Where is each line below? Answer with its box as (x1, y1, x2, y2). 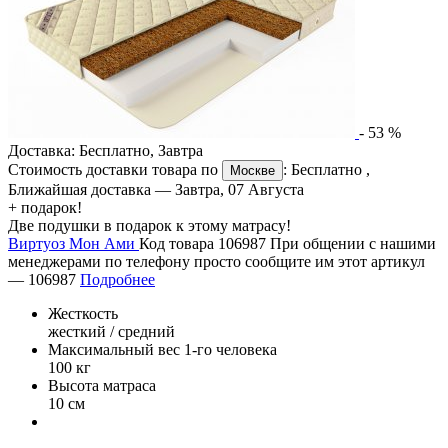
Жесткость (48, 305, 118, 323)
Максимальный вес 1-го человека (48, 341, 277, 359)
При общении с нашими (270, 235, 436, 253)
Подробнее (80, 271, 155, 289)
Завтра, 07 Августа (175, 181, 304, 199)
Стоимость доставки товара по (8, 161, 222, 179)
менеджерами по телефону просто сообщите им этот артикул (8, 253, 425, 271)
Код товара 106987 (139, 235, 270, 253)
